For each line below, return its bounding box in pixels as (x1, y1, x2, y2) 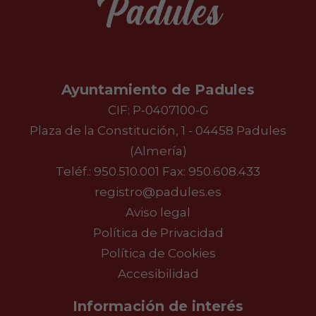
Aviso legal (126, 205, 190, 220)
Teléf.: (56, 164, 94, 179)
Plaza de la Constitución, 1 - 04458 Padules (30, 123, 286, 138)
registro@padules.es (95, 185, 221, 200)
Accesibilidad (117, 267, 199, 281)
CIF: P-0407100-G (107, 103, 209, 118)
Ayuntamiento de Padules (61, 81, 255, 99)
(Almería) (129, 144, 187, 159)
